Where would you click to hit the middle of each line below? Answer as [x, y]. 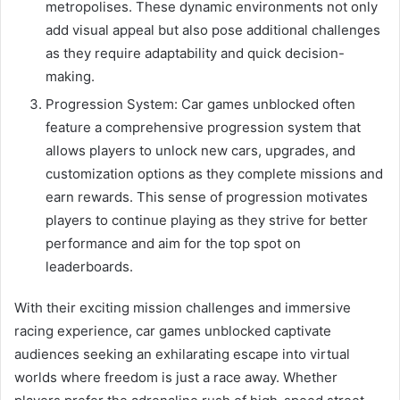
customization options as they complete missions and [214, 173]
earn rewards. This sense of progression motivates [207, 196]
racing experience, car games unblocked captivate [173, 330]
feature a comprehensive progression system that [203, 127]
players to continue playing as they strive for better [207, 220]
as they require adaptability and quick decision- [195, 53]
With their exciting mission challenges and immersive [183, 307]
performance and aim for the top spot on [173, 243]
